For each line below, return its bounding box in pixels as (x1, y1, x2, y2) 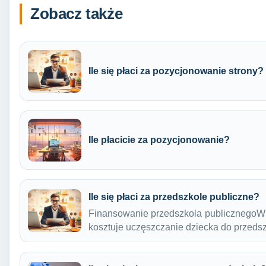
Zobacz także (30, 4, 123, 23)
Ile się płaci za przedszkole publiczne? (88, 191, 259, 202)
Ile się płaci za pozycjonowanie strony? (88, 65, 264, 76)
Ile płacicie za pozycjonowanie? (88, 134, 230, 145)
